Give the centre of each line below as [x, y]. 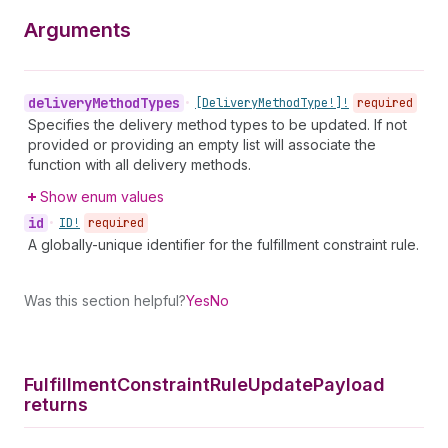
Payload [349, 384]
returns [56, 404]
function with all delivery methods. [139, 164]
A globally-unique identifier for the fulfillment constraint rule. [223, 244]
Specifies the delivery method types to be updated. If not [217, 124]
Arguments [77, 30]
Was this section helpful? [105, 300]
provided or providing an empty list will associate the [202, 144]
